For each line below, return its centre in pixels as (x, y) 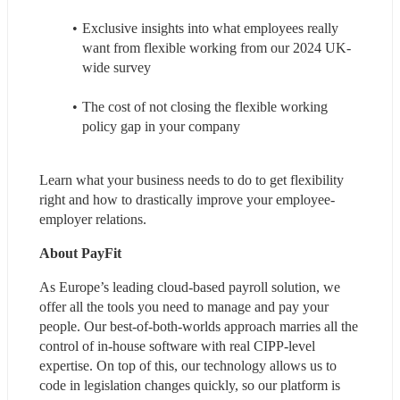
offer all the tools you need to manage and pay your (184, 306)
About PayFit (80, 253)
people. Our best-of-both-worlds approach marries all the (199, 326)
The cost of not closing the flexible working (204, 106)
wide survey (117, 67)
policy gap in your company (161, 126)
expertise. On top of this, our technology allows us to (188, 365)
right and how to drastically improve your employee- (187, 199)
